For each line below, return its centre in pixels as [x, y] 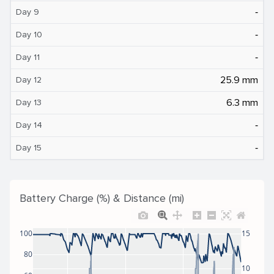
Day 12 [29, 80]
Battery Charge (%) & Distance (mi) [102, 198]
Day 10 [29, 34]
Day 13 [29, 102]
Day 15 [29, 147]
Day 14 [29, 125]
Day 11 [28, 57]
